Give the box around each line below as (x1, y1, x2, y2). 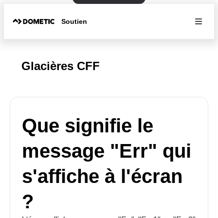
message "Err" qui (22, 140, 191, 162)
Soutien (61, 17, 88, 25)
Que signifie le (22, 115, 153, 136)
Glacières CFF (21, 59, 100, 73)
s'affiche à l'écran (22, 165, 182, 187)
